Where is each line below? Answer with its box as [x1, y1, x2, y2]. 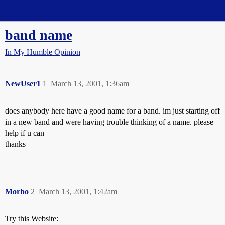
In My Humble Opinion [5, 48, 80, 56]
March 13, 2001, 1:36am [51, 79, 129, 88]
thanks [5, 140, 26, 148]
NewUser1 [5, 79, 41, 88]
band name [5, 27, 72, 43]
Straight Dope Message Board [5, 6, 100, 15]
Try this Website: [5, 214, 58, 223]
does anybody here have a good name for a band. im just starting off [5, 106, 220, 115]
